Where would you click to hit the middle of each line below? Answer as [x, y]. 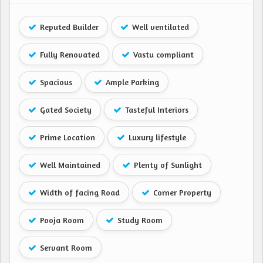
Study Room [139, 220]
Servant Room [65, 248]
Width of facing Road [79, 193]
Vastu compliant [162, 55]
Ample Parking [131, 82]
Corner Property [181, 193]
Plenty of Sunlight [167, 165]
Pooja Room [61, 220]
